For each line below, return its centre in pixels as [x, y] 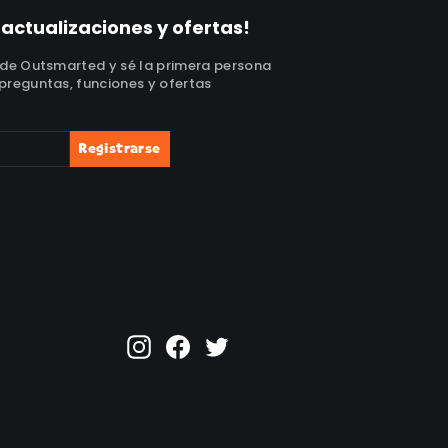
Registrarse [119, 149]
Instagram [199, 344]
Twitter [262, 344]
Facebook [235, 344]
